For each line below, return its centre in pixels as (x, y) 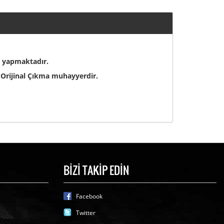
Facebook (89, 196)
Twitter (86, 213)
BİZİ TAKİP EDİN (96, 170)
